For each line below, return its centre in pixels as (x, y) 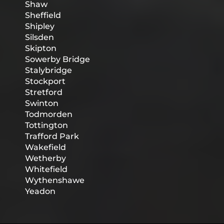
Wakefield (45, 147)
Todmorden (49, 114)
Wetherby (45, 158)
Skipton (41, 48)
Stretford (44, 92)
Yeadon (40, 191)
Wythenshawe (55, 180)
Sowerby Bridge (57, 59)
